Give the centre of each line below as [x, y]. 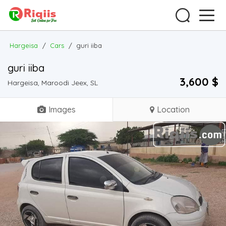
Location [173, 109]
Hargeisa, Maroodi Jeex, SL [53, 83]
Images [62, 109]
